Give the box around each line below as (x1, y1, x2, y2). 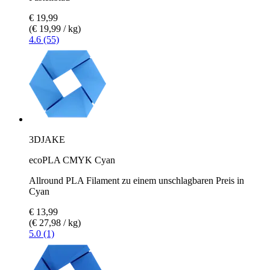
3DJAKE (29, 134, 65, 145)
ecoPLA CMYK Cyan (29, 154, 115, 165)
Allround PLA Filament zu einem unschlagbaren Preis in (29, 175, 244, 186)
